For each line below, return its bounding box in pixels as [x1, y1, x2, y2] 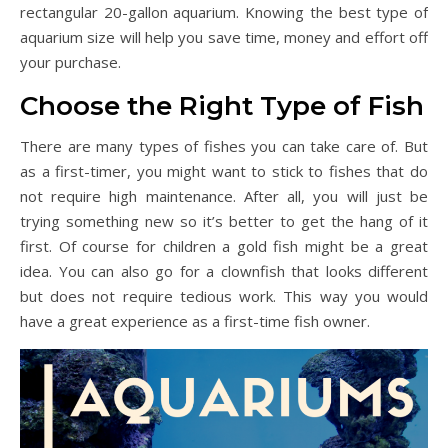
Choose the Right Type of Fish [20, 89, 424, 122]
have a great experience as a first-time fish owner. [20, 310, 370, 331]
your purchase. [20, 51, 121, 72]
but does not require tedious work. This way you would [20, 285, 428, 306]
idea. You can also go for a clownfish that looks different [20, 260, 428, 281]
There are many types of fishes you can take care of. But [20, 135, 428, 156]
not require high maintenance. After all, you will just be [20, 185, 428, 206]
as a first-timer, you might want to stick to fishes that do [20, 160, 428, 181]
